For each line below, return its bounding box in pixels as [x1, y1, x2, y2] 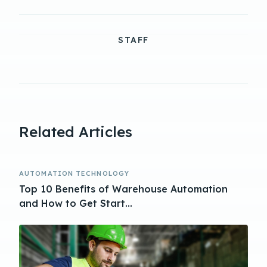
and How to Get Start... [19, 197, 132, 209]
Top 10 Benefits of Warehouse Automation [19, 182, 228, 195]
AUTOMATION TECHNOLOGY [19, 169, 130, 178]
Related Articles [19, 122, 132, 141]
